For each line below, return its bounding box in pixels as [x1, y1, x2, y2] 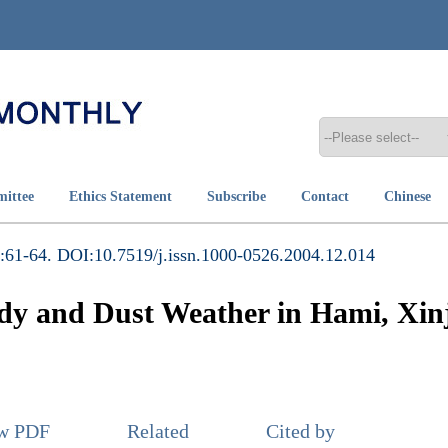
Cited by [266, 419, 335, 442]
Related [127, 419, 189, 442]
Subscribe [207, 189, 266, 204]
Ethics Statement [69, 189, 172, 204]
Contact [301, 189, 349, 204]
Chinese [384, 189, 431, 204]
